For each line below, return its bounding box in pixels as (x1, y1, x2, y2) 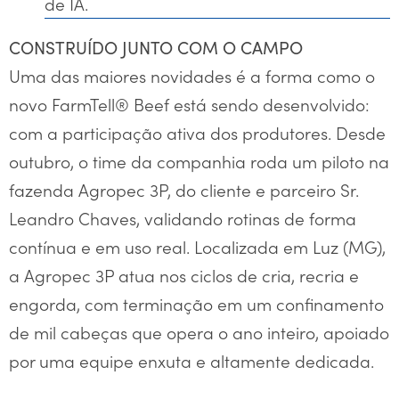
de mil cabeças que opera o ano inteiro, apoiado (9, 320, 389, 345)
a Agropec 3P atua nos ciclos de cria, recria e (9, 263, 359, 288)
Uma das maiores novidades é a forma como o (9, 63, 375, 88)
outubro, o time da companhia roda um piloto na (9, 149, 389, 174)
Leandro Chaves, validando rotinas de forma (9, 206, 356, 231)
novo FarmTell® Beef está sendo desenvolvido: (9, 92, 370, 117)
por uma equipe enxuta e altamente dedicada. (9, 348, 374, 373)
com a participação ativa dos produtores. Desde (9, 120, 386, 145)
